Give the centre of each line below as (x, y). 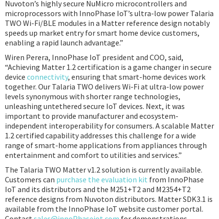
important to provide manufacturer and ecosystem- (92, 116)
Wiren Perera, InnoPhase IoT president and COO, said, (94, 57)
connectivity (47, 77)
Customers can (31, 179)
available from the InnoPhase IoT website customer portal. (104, 209)
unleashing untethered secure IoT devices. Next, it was (95, 106)
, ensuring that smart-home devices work (137, 77)
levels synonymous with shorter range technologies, (93, 96)
